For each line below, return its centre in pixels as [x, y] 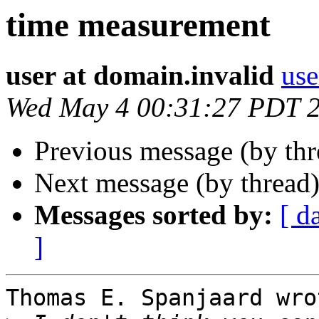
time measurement [138, 25]
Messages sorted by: [153, 215]
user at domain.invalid [140, 75]
